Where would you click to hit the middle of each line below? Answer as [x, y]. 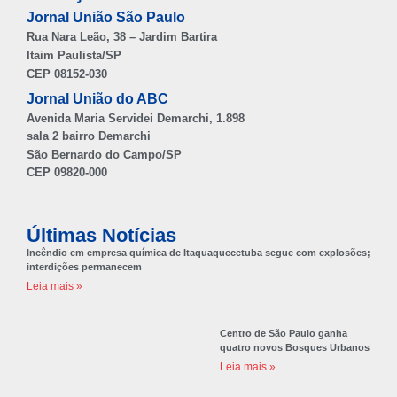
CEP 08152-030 [67, 74]
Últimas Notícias [101, 235]
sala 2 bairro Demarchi [89, 136]
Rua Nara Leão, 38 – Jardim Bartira [122, 37]
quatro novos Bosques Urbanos [294, 347]
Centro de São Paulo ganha [283, 333]
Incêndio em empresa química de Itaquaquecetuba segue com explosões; [198, 252]
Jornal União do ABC [97, 98]
